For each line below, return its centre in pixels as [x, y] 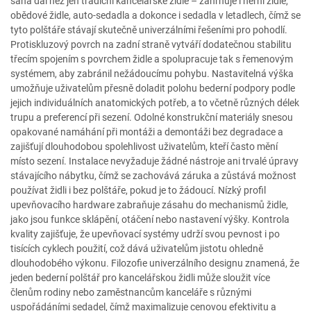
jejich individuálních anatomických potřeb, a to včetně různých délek [155, 103]
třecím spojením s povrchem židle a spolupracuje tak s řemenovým [152, 59]
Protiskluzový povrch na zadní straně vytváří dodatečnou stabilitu [151, 44]
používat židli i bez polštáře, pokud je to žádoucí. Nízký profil [138, 190]
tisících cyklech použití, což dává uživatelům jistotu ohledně [137, 249]
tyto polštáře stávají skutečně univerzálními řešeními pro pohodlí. [149, 30]
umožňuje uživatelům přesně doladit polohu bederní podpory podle [153, 88]
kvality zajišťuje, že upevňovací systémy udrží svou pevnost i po [145, 234]
